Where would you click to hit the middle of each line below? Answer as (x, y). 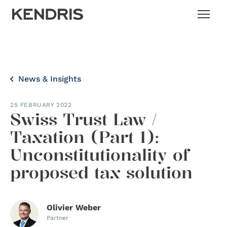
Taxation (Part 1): (84, 137)
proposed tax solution (101, 173)
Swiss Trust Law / (83, 119)
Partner (58, 218)
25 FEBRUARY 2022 (41, 105)
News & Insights (48, 79)
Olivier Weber (74, 207)
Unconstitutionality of (100, 155)
